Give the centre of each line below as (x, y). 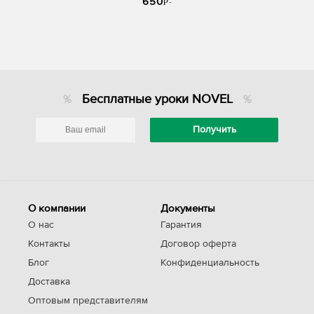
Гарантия (181, 225)
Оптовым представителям (88, 301)
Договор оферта (198, 244)
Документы (187, 209)
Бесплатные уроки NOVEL (157, 99)
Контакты (49, 244)
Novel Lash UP (157, 8)
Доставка (49, 282)
